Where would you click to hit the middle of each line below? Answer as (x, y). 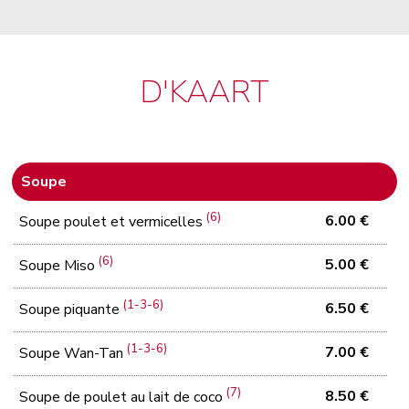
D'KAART (204, 92)
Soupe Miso (59, 266)
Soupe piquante (72, 310)
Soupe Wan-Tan (73, 354)
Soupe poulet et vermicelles (113, 222)
